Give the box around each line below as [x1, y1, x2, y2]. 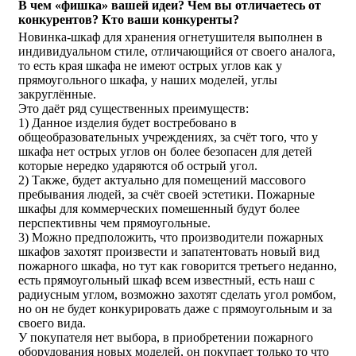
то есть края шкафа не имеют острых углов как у [18, 58, 282, 72]
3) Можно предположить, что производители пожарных [18, 230, 323, 244]
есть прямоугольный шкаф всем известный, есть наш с [18, 273, 315, 287]
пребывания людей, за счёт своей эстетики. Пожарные [18, 187, 315, 201]
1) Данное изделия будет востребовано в [18, 115, 237, 130]
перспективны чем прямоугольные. [18, 215, 211, 230]
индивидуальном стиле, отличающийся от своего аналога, [18, 44, 335, 58]
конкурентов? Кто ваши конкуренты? [18, 12, 239, 26]
